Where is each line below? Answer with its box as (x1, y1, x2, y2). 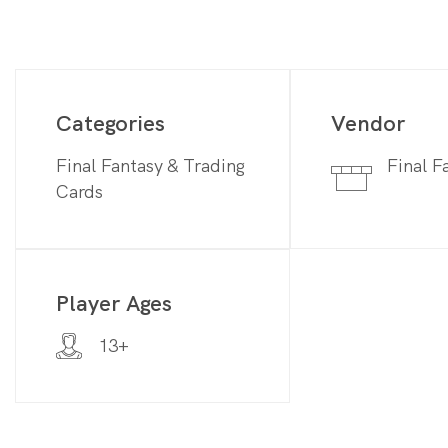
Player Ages (56, 288, 172, 318)
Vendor (331, 108, 405, 138)
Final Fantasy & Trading (56, 153, 245, 177)
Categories (56, 108, 165, 138)
